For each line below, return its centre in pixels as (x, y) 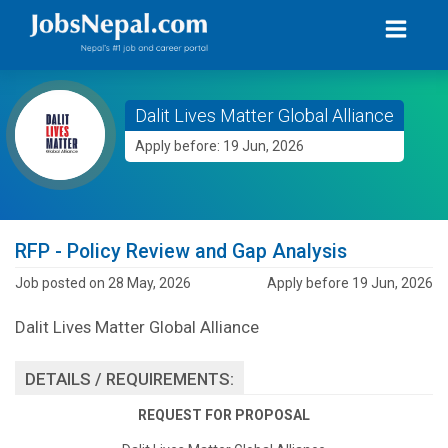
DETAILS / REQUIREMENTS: (129, 378)
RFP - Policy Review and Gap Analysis (181, 251)
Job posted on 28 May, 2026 (103, 282)
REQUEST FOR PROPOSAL (224, 414)
